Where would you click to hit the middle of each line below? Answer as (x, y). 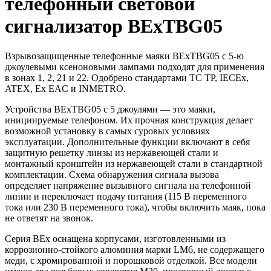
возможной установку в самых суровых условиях (107, 131)
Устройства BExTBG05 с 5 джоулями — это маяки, (110, 109)
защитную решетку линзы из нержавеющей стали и (112, 152)
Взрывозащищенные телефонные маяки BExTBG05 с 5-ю (124, 56)
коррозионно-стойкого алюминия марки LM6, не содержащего (135, 249)
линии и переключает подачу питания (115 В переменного (126, 196)
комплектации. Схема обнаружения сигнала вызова (112, 174)
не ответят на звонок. (49, 218)
